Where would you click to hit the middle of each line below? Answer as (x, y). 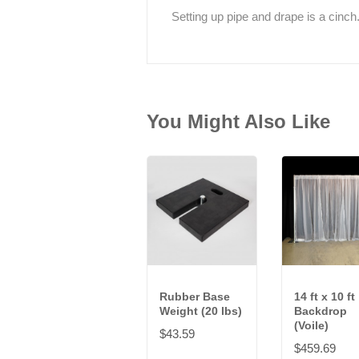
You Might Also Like (238, 122)
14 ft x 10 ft (325, 297)
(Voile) (311, 326)
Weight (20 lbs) (201, 311)
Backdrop (321, 311)
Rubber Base (195, 297)
